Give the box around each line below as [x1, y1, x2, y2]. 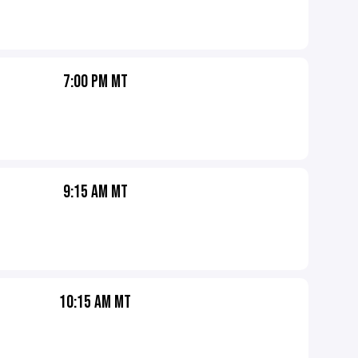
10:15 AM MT [59, 292, 132, 313]
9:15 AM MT [62, 181, 128, 203]
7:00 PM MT [62, 71, 128, 93]
